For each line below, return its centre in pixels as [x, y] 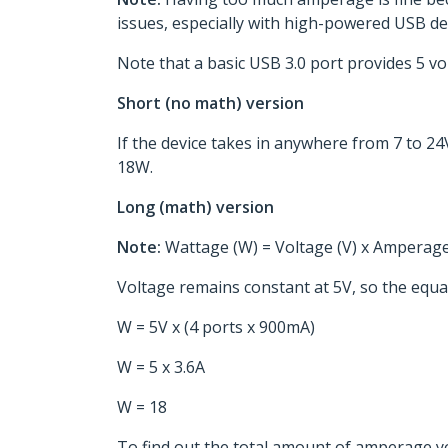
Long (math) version [195, 207]
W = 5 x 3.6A [161, 367]
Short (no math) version [210, 103]
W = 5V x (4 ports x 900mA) [216, 327]
